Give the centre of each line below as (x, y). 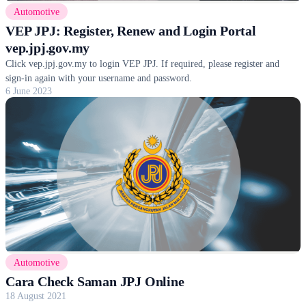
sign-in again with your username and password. (99, 78)
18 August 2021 (36, 295)
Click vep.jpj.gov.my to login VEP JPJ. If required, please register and (142, 63)
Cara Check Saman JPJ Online (95, 281)
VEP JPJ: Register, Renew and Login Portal (131, 30)
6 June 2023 (29, 91)
